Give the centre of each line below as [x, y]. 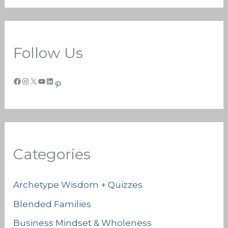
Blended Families [52, 204]
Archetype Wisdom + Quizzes [78, 184]
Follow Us [48, 52]
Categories [52, 154]
